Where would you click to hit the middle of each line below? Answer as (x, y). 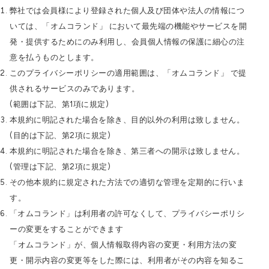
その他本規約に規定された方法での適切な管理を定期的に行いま (127, 182)
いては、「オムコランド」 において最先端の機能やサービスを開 (128, 26)
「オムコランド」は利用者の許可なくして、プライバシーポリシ (127, 213)
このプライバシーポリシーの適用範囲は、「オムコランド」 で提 (128, 73)
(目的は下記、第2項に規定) (60, 135)
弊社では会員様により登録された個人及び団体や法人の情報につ (127, 11)
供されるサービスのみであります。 (74, 89)
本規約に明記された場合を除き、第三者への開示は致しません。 (127, 151)
